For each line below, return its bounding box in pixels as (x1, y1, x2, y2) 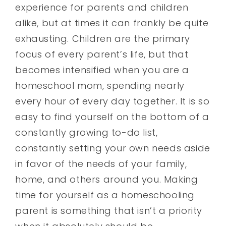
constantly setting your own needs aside (15, 141, 210, 154)
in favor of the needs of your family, (15, 157, 187, 170)
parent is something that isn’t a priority (15, 204, 203, 217)
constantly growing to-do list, (15, 126, 158, 139)
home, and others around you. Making (15, 173, 198, 186)
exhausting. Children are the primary (15, 32, 191, 45)
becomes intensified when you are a (15, 63, 189, 76)
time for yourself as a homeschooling (15, 188, 195, 201)
